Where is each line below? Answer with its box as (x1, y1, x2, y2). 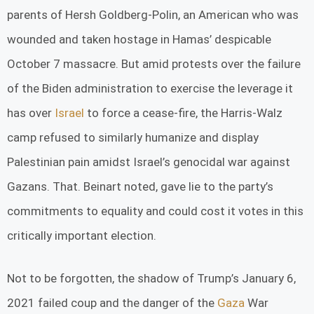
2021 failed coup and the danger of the (7, 295, 217, 310)
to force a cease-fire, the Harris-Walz (84, 106, 282, 121)
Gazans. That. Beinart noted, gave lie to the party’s (7, 179, 273, 194)
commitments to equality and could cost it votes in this (7, 204, 303, 219)
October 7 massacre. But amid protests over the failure (7, 57, 301, 71)
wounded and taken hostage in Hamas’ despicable (7, 32, 271, 47)
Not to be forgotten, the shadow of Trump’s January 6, (7, 271, 296, 285)
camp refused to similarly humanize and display (7, 130, 259, 145)
